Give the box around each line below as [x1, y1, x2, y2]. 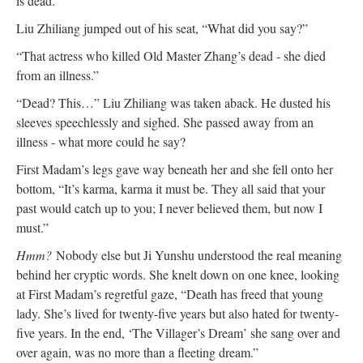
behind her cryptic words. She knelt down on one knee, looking [16, 266, 340, 283]
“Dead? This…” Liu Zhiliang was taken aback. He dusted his [16, 94, 331, 111]
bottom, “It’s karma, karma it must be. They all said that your [16, 180, 325, 197]
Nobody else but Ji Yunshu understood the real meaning [56, 246, 342, 263]
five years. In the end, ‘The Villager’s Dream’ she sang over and [16, 324, 340, 341]
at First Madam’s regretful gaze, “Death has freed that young [16, 285, 323, 302]
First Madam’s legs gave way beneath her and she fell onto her [16, 160, 333, 177]
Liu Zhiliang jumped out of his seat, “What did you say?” [16, 19, 308, 36]
